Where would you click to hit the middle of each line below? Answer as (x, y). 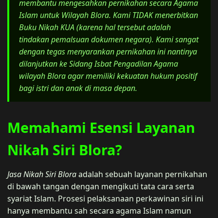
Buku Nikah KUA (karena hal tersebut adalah (95, 27)
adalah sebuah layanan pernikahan (142, 174)
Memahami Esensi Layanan (101, 127)
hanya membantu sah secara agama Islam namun (99, 210)
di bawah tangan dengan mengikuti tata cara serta (101, 186)
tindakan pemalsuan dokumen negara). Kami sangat (109, 39)
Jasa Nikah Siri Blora (42, 174)
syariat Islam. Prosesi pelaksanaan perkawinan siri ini (105, 198)
